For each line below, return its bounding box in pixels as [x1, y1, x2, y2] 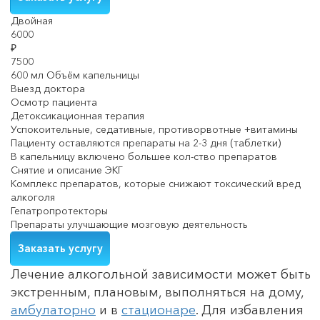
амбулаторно [11, 302, 96, 319]
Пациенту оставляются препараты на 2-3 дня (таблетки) [11, 136, 281, 150]
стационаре [121, 302, 196, 319]
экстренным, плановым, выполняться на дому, [11, 284, 304, 301]
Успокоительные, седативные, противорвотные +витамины [11, 123, 298, 136]
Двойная [11, 14, 53, 28]
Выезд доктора [11, 82, 85, 96]
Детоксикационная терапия [11, 109, 144, 123]
